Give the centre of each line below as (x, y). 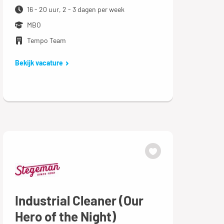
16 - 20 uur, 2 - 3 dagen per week (75, 9)
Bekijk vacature (39, 63)
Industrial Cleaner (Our (79, 200)
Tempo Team (46, 40)
